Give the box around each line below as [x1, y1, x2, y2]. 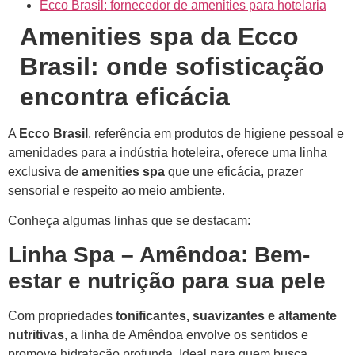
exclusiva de [8, 164, 82, 178]
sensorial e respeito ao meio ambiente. [8, 183, 225, 197]
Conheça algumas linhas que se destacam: [8, 214, 250, 228]
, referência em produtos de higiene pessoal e [88, 126, 344, 140]
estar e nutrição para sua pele [8, 269, 326, 294]
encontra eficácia [20, 82, 230, 111]
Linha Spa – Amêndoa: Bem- [8, 242, 310, 268]
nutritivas [8, 328, 64, 342]
